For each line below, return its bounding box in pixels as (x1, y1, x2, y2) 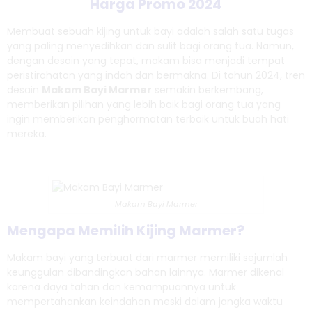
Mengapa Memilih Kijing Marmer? (7, 220, 244, 240)
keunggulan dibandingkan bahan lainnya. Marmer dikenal (7, 265, 284, 279)
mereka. (7, 127, 47, 141)
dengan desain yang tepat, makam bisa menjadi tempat (7, 54, 285, 68)
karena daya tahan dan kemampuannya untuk (7, 279, 236, 294)
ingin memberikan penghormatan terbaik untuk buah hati (7, 112, 289, 126)
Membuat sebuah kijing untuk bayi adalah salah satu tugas (7, 24, 294, 38)
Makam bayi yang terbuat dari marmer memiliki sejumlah (7, 250, 288, 265)
